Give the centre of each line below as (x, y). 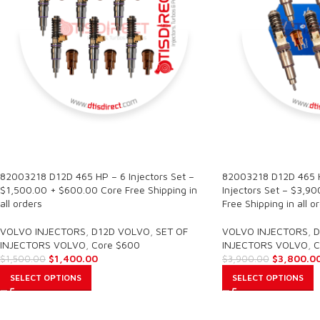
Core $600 (116, 244)
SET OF (172, 231)
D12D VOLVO (121, 231)
